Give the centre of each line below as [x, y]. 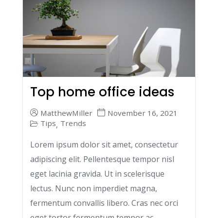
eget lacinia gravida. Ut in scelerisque [97, 174]
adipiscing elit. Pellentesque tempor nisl [102, 159]
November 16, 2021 [143, 113]
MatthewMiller [66, 113]
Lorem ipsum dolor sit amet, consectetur [104, 145]
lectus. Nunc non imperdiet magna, [94, 188]
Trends [73, 123]
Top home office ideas [102, 92]
